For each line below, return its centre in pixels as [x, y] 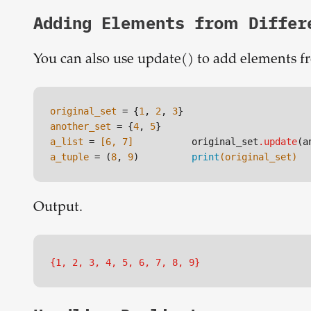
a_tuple [69, 157]
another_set [81, 127]
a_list [67, 142]
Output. [58, 208]
